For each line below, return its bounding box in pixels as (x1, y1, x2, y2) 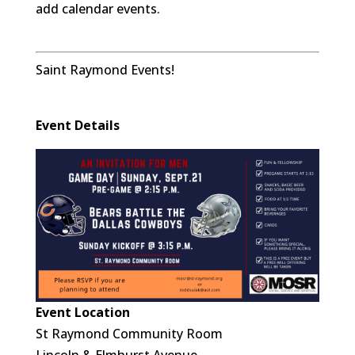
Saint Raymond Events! (35, 61, 174, 79)
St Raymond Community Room (35, 324, 223, 342)
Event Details (35, 116, 120, 135)
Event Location (35, 303, 130, 321)
